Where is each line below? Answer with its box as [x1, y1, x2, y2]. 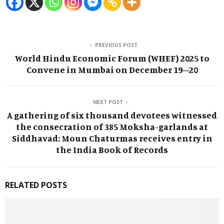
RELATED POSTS [5, 179, 67, 190]
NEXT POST [93, 98, 123, 105]
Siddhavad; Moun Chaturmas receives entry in [11, 132, 212, 143]
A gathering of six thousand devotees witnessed [7, 109, 217, 120]
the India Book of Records [56, 143, 168, 155]
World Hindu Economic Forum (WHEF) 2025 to [14, 52, 209, 63]
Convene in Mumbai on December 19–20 [26, 63, 198, 75]
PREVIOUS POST [94, 41, 137, 48]
